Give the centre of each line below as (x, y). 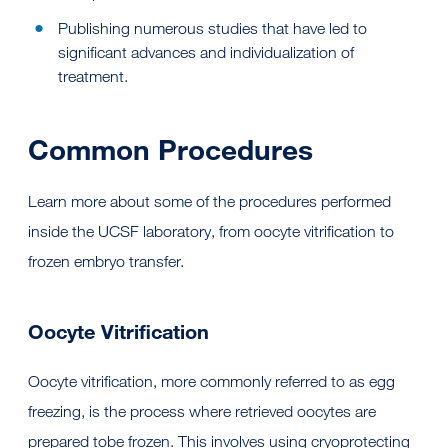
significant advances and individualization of (206, 53)
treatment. (93, 77)
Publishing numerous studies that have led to (212, 29)
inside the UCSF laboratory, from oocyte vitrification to (211, 232)
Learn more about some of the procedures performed (209, 202)
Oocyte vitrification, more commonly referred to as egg (211, 382)
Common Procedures (170, 150)
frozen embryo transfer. (106, 262)
